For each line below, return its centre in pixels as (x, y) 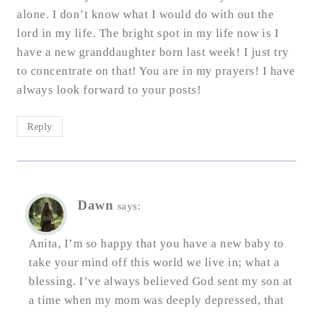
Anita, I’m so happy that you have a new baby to (156, 243)
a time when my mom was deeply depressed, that (156, 300)
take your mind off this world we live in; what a (154, 262)
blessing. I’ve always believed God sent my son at (161, 281)
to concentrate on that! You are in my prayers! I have (156, 71)
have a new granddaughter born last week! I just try (153, 52)
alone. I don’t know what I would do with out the (145, 15)
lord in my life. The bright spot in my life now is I (148, 34)
